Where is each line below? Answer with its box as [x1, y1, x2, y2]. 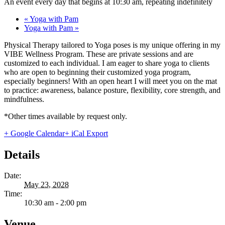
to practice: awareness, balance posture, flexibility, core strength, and [4, 85, 220, 94]
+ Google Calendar [4, 129, 65, 138]
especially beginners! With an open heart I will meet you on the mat [4, 76, 217, 85]
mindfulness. [4, 94, 44, 103]
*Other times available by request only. [4, 111, 127, 121]
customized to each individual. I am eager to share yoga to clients [4, 58, 209, 67]
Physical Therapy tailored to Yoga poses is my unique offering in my [4, 40, 220, 49]
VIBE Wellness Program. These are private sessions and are [4, 49, 193, 58]
